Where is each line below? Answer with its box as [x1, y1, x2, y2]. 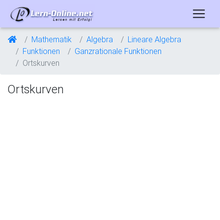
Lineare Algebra [128, 34, 181, 44]
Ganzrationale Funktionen [75, 46, 162, 56]
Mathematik [31, 34, 72, 44]
